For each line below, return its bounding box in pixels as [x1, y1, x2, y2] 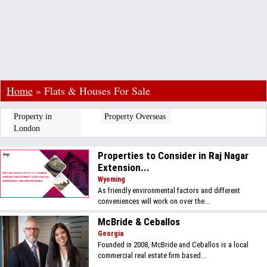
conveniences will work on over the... [98, 197, 210, 206]
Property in [14, 112, 52, 121]
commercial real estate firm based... [98, 251, 207, 260]
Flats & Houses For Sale [44, 83, 150, 98]
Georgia [98, 229, 124, 238]
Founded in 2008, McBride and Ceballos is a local [98, 240, 249, 249]
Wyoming [98, 175, 126, 184]
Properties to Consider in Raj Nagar [98, 150, 249, 162]
